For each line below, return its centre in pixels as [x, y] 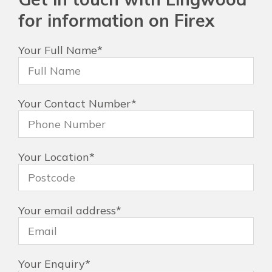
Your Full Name [58, 50]
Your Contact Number [75, 103]
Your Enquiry [52, 263]
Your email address [67, 210]
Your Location [54, 157]
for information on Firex [116, 20]
